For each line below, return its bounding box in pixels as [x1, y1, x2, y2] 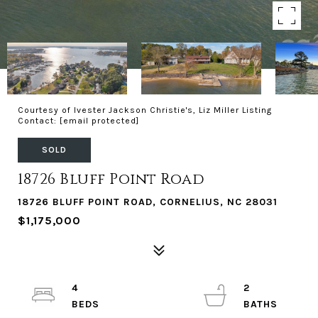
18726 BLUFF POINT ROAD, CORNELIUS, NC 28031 [18, 196, 278, 208]
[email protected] [60, 116, 139, 126]
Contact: [18, 116, 60, 126]
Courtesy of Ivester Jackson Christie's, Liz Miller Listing [18, 105, 272, 115]
